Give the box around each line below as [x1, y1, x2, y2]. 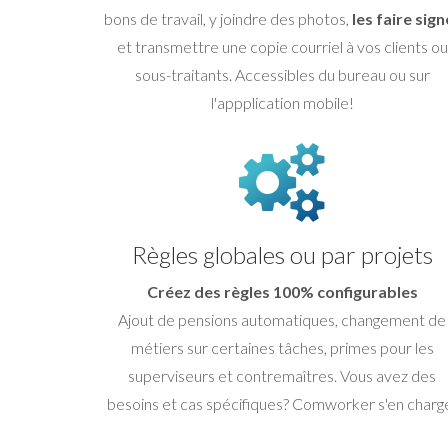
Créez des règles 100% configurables [146, 281, 418, 301]
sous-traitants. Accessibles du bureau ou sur [134, 64, 430, 84]
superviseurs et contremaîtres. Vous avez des [128, 365, 436, 385]
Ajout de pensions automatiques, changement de [118, 309, 446, 329]
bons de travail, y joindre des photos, [103, 8, 352, 28]
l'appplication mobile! [210, 92, 354, 112]
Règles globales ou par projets [131, 239, 433, 269]
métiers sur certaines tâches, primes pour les [130, 337, 434, 357]
